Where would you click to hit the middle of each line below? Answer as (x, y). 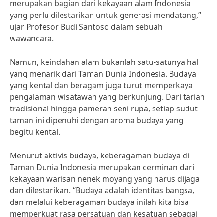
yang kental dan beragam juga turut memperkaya (101, 85)
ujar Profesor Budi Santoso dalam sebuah (86, 27)
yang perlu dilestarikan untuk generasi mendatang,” (105, 15)
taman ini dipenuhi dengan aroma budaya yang (97, 120)
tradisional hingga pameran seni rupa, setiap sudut (104, 108)
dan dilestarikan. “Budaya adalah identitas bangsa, (102, 190)
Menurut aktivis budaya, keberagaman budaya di (100, 155)
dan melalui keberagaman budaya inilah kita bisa (99, 202)
